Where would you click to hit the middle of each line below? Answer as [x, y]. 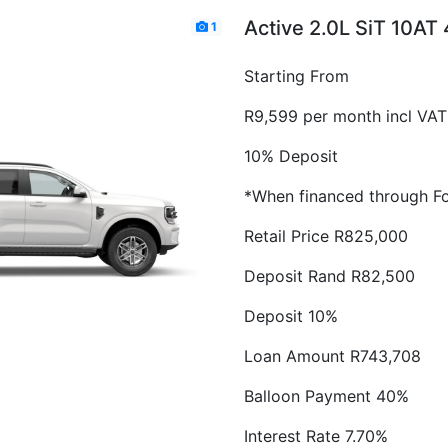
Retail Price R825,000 [326, 236]
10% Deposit [291, 156]
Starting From [296, 76]
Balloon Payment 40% [326, 396]
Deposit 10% [291, 316]
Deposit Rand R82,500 [329, 276]
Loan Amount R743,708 [332, 356]
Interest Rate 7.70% [316, 436]
